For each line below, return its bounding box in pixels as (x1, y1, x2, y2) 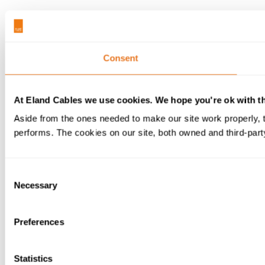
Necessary (14, 180, 57, 190)
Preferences (14, 216, 64, 227)
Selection (4, 182, 40, 193)
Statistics (14, 253, 53, 264)
